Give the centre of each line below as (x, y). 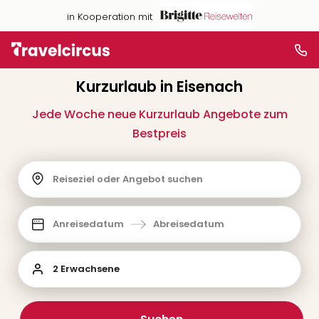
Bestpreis (159, 134)
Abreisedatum (189, 224)
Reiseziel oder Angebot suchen (128, 179)
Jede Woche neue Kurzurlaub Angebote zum (159, 114)
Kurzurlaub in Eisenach (159, 87)
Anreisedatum (88, 224)
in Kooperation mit (109, 16)
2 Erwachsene (86, 269)
